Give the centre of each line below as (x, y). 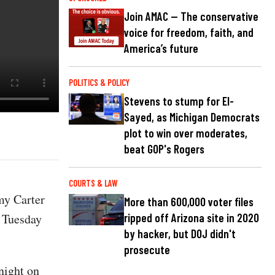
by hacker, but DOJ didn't (180, 234)
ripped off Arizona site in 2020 (192, 218)
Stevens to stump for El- (179, 101)
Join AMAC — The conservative (191, 17)
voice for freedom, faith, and (189, 33)
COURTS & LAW (93, 184)
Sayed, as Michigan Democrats (192, 117)
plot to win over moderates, (186, 133)
